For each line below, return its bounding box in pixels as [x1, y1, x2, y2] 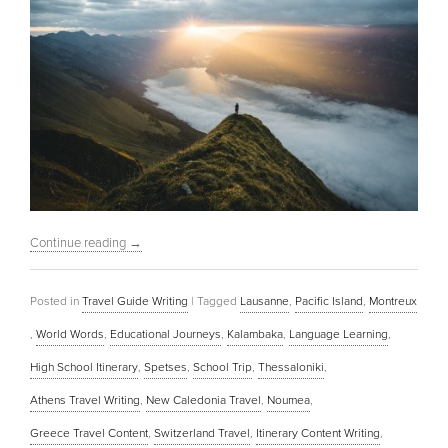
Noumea [267, 393, 310, 408]
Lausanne [240, 294, 289, 309]
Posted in [30, 294, 79, 309]
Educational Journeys [110, 327, 221, 342]
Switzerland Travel [154, 426, 250, 441]
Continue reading [30, 235, 129, 252]
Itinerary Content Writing [256, 426, 380, 441]
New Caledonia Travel [146, 393, 261, 408]
